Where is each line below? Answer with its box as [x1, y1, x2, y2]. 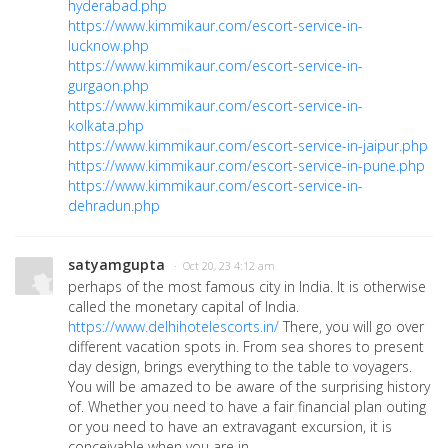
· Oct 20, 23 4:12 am [174, 259, 275, 274]
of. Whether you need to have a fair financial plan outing [68, 397, 426, 417]
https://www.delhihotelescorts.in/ [68, 317, 279, 337]
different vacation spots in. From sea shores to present [68, 337, 424, 357]
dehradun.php [68, 196, 160, 216]
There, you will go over [279, 317, 424, 337]
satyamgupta [68, 255, 165, 275]
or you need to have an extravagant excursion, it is [68, 417, 392, 437]
